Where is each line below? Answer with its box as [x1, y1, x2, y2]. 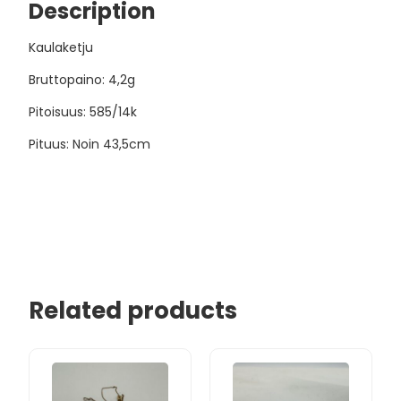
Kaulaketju [29, 38, 94, 56]
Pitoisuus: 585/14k [29, 102, 138, 121]
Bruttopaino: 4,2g [29, 70, 136, 89]
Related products [29, 294, 238, 327]
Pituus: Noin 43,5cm [29, 134, 151, 153]
